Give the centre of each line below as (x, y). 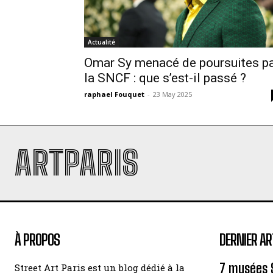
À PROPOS (37, 240)
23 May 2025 (172, 94)
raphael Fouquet (114, 94)
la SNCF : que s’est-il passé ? (165, 78)
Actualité (101, 42)
